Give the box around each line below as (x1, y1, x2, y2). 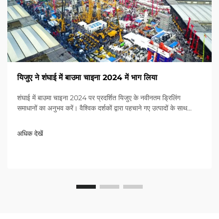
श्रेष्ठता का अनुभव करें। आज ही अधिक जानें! (17, 113, 126, 123)
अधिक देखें (17, 129, 43, 138)
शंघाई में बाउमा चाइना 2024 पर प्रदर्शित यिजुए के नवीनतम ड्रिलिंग (17, 93, 180, 102)
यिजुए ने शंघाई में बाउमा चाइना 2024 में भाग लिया (17, 72, 157, 82)
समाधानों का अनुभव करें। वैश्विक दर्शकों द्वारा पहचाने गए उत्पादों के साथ (17, 103, 187, 112)
